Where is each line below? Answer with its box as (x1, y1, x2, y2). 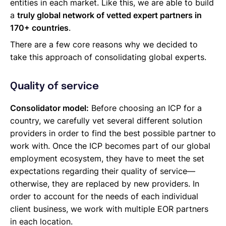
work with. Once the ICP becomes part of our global (10, 140, 210, 151)
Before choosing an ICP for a (89, 102, 202, 113)
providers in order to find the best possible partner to (10, 128, 216, 138)
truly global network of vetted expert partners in (17, 10, 202, 20)
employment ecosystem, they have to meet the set (10, 153, 204, 163)
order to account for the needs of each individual (10, 191, 198, 201)
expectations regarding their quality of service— (10, 165, 195, 176)
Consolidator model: (10, 102, 89, 113)
